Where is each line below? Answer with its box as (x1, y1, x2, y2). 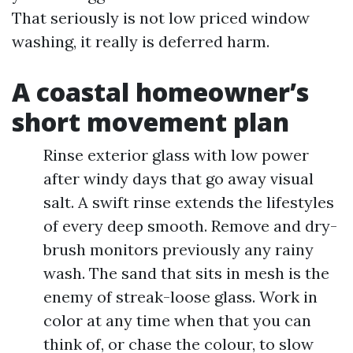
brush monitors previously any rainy (43, 240, 314, 259)
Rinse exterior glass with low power (43, 145, 309, 165)
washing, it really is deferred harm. (12, 32, 269, 51)
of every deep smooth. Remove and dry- (43, 216, 337, 236)
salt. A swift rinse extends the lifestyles (43, 192, 334, 212)
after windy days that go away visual (43, 169, 314, 188)
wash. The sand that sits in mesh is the (43, 263, 329, 283)
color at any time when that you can (43, 310, 311, 330)
